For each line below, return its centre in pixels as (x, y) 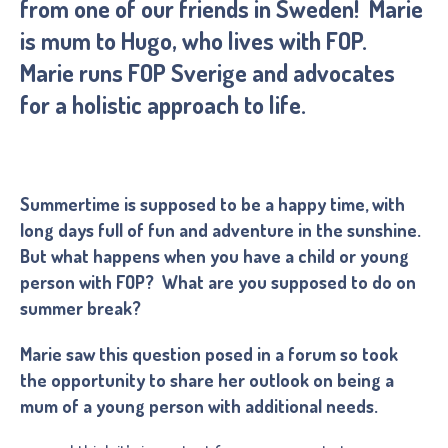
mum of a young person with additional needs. (198, 405)
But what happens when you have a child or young (214, 255)
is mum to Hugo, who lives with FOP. (195, 40)
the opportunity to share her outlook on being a (206, 379)
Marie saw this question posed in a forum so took (208, 353)
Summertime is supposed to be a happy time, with (212, 203)
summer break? (80, 307)
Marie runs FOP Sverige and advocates (207, 72)
